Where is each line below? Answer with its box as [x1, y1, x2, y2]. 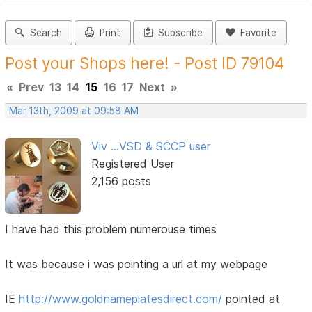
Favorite [235, 27, 277, 39]
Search [24, 27, 63, 39]
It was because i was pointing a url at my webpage [5, 256, 268, 271]
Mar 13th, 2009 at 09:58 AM [9, 105, 139, 117]
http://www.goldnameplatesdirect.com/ [19, 291, 223, 306]
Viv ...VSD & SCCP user [91, 139, 210, 154]
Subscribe [153, 27, 203, 39]
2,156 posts [91, 174, 151, 189]
